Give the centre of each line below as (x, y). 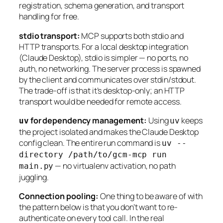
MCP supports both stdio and (132, 36)
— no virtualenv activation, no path (114, 166)
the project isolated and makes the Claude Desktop (109, 132)
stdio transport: (50, 36)
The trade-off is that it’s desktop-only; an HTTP (102, 90)
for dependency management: (88, 120)
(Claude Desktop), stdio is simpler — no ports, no (104, 57)
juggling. (34, 177)
